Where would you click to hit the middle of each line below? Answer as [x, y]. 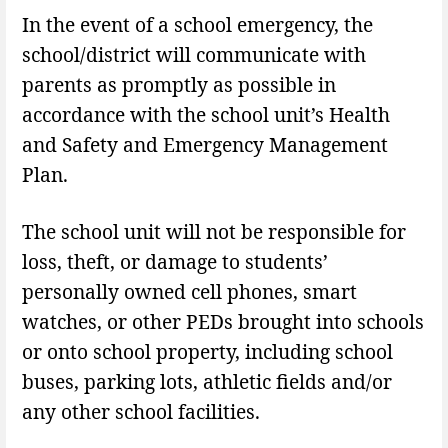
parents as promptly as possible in [179, 85]
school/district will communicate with [194, 55]
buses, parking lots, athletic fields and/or [207, 381]
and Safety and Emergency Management [205, 145]
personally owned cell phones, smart [189, 291]
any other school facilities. [141, 411]
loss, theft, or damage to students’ [175, 261]
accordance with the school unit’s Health [206, 115]
